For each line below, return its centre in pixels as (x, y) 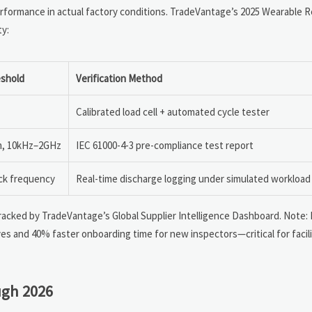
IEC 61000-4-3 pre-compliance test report (165, 145)
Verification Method (119, 78)
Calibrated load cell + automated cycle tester (173, 111)
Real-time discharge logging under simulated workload (193, 178)
